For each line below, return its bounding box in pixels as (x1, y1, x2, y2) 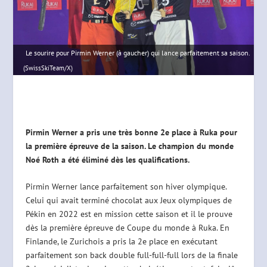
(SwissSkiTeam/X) (23, 63, 73, 72)
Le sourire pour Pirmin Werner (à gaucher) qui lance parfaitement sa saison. (25, 48, 250, 57)
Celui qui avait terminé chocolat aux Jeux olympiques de (25, 195, 232, 206)
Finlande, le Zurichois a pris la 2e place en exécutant (25, 236, 218, 247)
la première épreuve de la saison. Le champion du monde (25, 140, 234, 151)
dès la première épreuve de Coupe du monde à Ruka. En (25, 222, 229, 234)
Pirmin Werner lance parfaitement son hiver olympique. (25, 181, 226, 193)
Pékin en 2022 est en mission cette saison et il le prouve (25, 209, 232, 220)
